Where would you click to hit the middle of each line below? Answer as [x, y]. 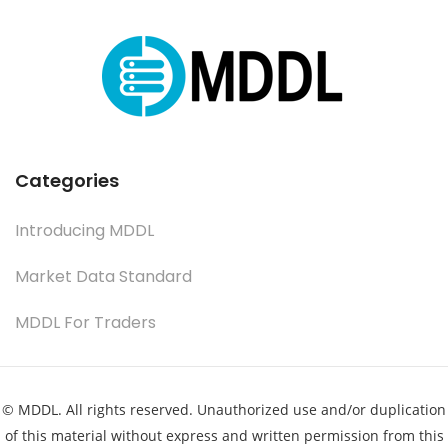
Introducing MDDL [84, 230]
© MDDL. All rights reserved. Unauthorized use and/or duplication [224, 409]
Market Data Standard [103, 276]
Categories [67, 180]
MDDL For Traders [85, 322]
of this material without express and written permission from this [224, 435]
